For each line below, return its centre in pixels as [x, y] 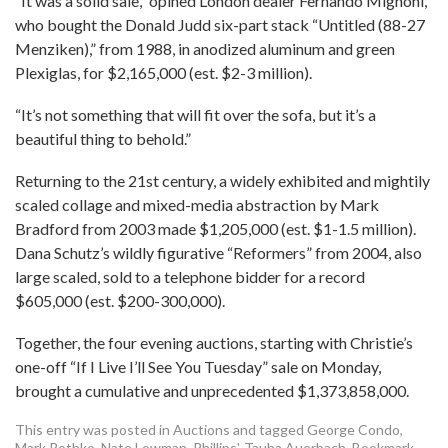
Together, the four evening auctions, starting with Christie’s [214, 342]
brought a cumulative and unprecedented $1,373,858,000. [212, 390]
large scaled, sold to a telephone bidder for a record [190, 276]
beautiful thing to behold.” [103, 138]
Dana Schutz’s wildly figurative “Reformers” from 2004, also [218, 252]
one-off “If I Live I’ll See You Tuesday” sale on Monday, [198, 366]
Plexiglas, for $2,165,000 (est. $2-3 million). [163, 72]
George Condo [353, 429]
